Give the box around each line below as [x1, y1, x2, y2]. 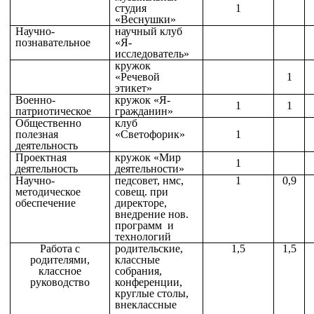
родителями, [30, 254, 90, 266]
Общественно [15, 117, 82, 130]
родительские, [115, 243, 184, 255]
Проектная [15, 151, 67, 164]
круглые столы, [115, 287, 189, 300]
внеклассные [115, 299, 177, 311]
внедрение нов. [115, 208, 189, 221]
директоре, [115, 197, 168, 210]
